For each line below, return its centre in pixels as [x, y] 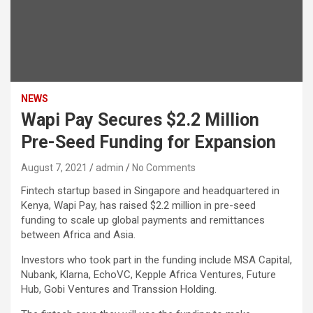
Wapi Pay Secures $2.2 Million [140, 119]
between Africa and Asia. [78, 234]
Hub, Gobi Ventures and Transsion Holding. [119, 289]
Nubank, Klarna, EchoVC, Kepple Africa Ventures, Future [148, 274]
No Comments [164, 167]
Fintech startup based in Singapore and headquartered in [150, 190]
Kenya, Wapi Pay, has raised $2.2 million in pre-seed [138, 205]
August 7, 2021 [54, 167]
